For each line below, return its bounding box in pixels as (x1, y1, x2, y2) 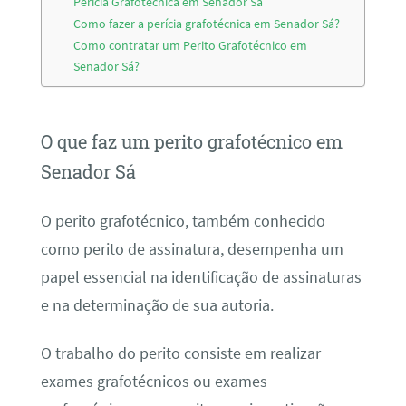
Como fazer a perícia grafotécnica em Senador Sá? (73, 14, 341, 32)
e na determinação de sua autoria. (40, 295, 274, 315)
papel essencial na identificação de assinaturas (40, 266, 362, 287)
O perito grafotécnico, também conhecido (40, 210, 325, 231)
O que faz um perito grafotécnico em (40, 130, 343, 154)
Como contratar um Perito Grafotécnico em (73, 36, 308, 53)
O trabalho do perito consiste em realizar (40, 343, 321, 364)
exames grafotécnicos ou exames (40, 372, 267, 392)
